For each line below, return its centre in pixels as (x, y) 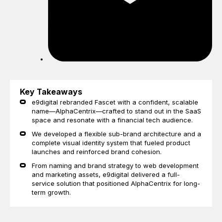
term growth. (51, 192)
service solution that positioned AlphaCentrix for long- (116, 183)
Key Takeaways (51, 92)
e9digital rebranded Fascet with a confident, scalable (115, 102)
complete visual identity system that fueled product (111, 142)
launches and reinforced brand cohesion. (97, 151)
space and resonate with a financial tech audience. (112, 120)
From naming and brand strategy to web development (115, 165)
